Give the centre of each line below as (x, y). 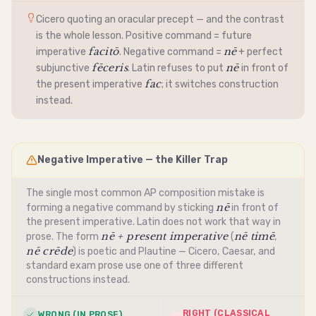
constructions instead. (78, 280)
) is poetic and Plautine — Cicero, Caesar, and (174, 252)
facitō (104, 52)
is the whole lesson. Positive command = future (144, 36)
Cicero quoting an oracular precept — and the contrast (160, 20)
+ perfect (260, 52)
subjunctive (63, 68)
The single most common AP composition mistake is (146, 193)
